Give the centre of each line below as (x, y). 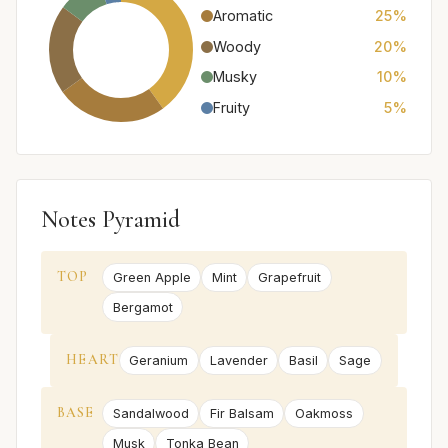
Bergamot (142, 307)
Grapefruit (289, 278)
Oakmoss (323, 414)
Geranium (159, 360)
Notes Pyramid (110, 219)
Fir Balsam (241, 414)
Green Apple (151, 278)
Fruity (231, 107)
